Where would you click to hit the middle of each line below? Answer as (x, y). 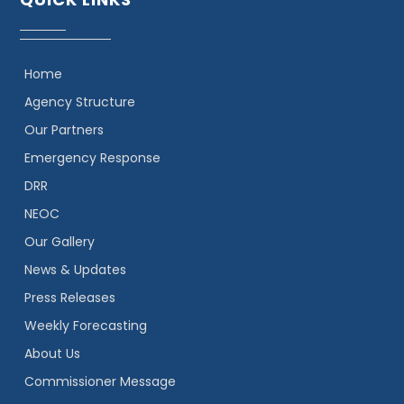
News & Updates (76, 270)
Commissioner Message (101, 381)
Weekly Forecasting (86, 326)
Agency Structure (80, 102)
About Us (53, 353)
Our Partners (64, 130)
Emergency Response (93, 158)
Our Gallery (60, 242)
